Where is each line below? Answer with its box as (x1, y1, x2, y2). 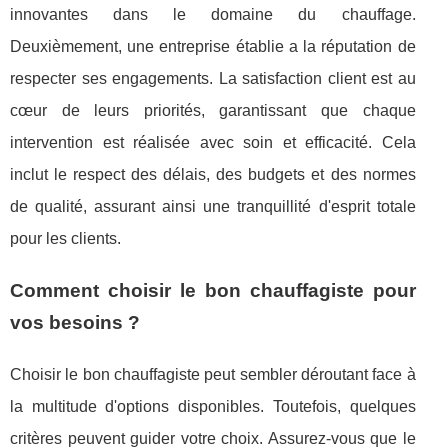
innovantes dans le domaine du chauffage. (10, 6, 416, 24)
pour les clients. (10, 230, 121, 248)
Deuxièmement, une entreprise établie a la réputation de (10, 38, 416, 56)
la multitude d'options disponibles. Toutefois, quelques (10, 398, 416, 416)
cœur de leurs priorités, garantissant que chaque (10, 102, 416, 120)
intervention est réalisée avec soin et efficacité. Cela (10, 134, 416, 152)
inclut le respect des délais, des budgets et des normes (10, 166, 416, 184)
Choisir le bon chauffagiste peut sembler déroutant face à (10, 366, 416, 384)
